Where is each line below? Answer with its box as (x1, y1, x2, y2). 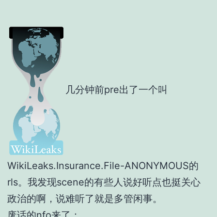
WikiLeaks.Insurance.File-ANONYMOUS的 (7, 159, 199, 171)
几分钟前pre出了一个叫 (65, 83, 168, 95)
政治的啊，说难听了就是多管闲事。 (7, 192, 162, 204)
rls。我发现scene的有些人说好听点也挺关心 (7, 176, 201, 188)
